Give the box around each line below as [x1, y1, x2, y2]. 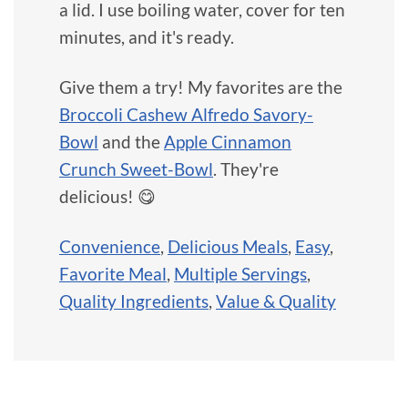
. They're [213, 158, 279, 180]
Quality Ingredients [59, 291, 209, 312]
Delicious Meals [168, 236, 288, 258]
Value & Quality [216, 291, 336, 312]
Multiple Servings [174, 263, 307, 285]
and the [98, 131, 164, 153]
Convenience [59, 236, 160, 258]
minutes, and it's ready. [59, 26, 234, 48]
